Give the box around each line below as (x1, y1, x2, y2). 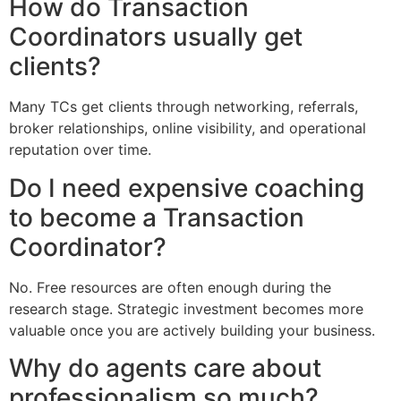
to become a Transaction (9, 201, 304, 233)
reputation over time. (9, 141, 151, 159)
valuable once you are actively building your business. (9, 320, 375, 339)
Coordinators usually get (9, 21, 303, 53)
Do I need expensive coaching (9, 172, 364, 203)
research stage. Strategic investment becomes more (9, 299, 363, 318)
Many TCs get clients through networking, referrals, (9, 98, 358, 116)
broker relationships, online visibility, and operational (9, 119, 366, 138)
